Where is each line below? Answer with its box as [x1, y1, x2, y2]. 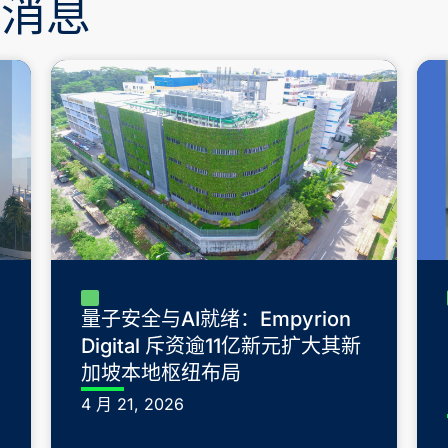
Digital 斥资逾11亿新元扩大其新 [81, 334, 362, 359]
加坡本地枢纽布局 [81, 361, 242, 386]
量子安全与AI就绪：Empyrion [81, 307, 352, 332]
